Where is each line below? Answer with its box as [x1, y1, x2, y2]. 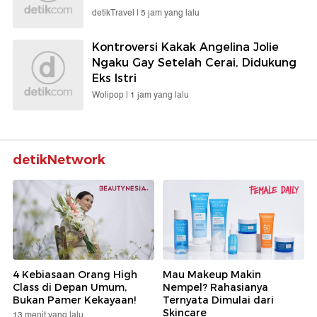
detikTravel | [92, 6, 141, 21]
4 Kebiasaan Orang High [13, 267, 137, 281]
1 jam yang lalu [130, 88, 189, 103]
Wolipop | [92, 88, 130, 103]
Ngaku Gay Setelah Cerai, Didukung [92, 56, 296, 70]
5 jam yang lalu [141, 6, 200, 21]
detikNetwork [13, 152, 105, 168]
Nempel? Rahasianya [163, 280, 268, 294]
